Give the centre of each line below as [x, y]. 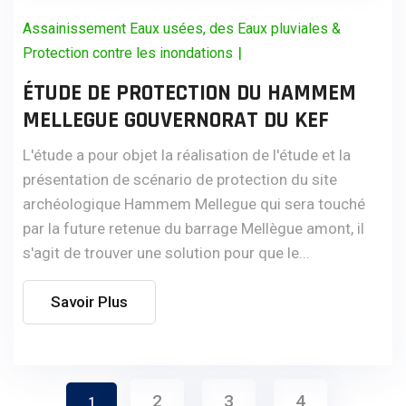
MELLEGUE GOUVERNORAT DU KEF [176, 120]
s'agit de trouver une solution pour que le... [166, 252]
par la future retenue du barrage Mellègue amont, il [193, 228]
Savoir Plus [89, 301]
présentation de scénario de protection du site [180, 179]
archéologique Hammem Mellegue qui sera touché [194, 203]
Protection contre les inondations [128, 53]
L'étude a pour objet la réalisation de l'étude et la [187, 155]
